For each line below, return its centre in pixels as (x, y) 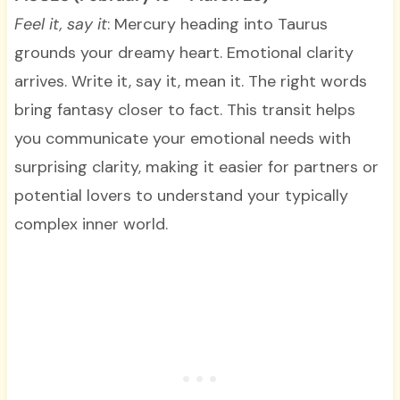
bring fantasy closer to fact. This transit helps (184, 110)
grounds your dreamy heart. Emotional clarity (183, 53)
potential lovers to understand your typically (181, 196)
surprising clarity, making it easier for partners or (196, 167)
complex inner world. (91, 225)
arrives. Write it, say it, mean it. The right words (190, 82)
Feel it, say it (60, 25)
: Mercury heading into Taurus (217, 25)
